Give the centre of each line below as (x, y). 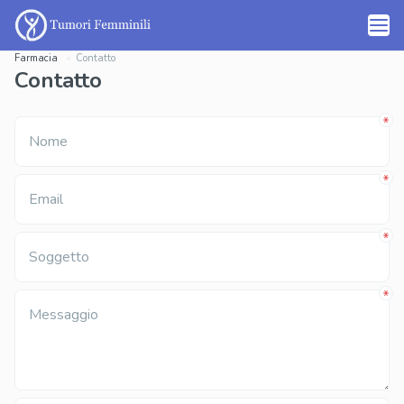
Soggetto (59, 257)
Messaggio (64, 315)
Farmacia (36, 58)
